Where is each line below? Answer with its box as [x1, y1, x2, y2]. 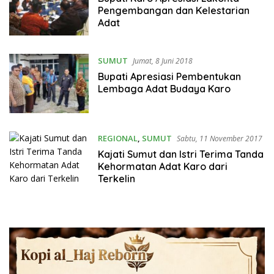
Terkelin [97, 172, 135, 185]
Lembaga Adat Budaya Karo [97, 82, 231, 95]
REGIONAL [97, 132, 138, 144]
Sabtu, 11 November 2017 [176, 133, 262, 144]
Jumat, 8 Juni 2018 [132, 55, 193, 66]
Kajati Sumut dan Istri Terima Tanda [97, 147, 264, 160]
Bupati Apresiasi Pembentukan [97, 70, 241, 83]
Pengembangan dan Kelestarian [97, 4, 250, 17]
